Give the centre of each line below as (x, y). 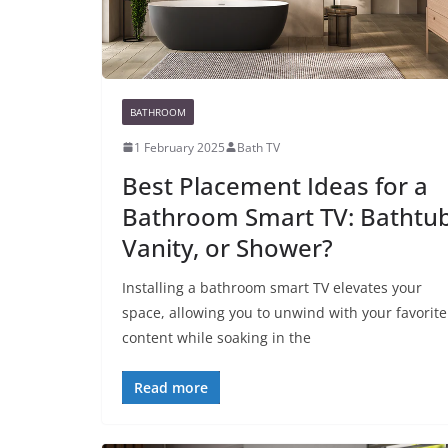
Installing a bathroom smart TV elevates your (272, 287)
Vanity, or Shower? (227, 247)
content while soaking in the (216, 337)
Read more (171, 387)
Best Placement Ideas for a (275, 185)
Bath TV (258, 147)
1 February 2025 (179, 147)
